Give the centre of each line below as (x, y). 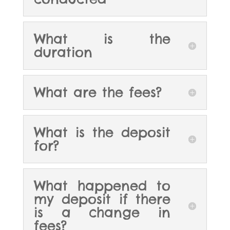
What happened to (102, 186)
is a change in (102, 213)
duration (63, 52)
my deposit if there (102, 199)
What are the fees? (98, 92)
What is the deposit (102, 132)
